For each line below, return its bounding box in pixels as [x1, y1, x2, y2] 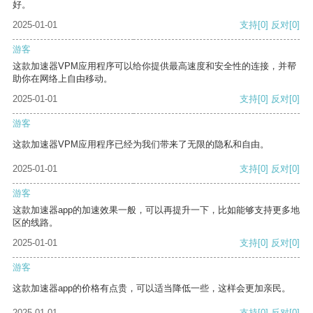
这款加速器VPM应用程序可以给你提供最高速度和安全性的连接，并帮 [13, 61, 296, 72]
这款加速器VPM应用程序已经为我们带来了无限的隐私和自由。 [13, 139, 269, 150]
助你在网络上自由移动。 [13, 73, 112, 85]
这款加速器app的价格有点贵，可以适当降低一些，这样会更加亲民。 [13, 283, 291, 294]
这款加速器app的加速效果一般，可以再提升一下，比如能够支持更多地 [13, 205, 300, 216]
